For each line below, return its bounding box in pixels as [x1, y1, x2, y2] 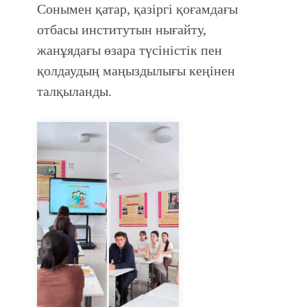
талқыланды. [37, 84, 115, 99]
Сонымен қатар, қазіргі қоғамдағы [37, 1, 238, 16]
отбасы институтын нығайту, [37, 22, 206, 37]
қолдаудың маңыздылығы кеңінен [37, 63, 235, 78]
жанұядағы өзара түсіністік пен [37, 42, 222, 58]
